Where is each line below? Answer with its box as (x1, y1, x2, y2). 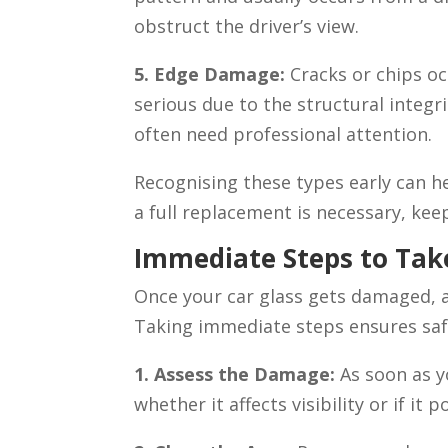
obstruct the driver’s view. (134, 14, 360, 39)
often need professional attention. (134, 122, 433, 147)
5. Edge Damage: (134, 62, 291, 87)
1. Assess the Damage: (134, 362, 336, 387)
